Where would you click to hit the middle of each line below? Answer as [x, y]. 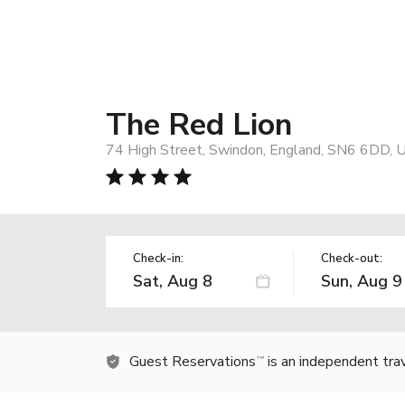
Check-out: [351, 258]
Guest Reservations [193, 361]
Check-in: [158, 258]
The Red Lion [199, 124]
